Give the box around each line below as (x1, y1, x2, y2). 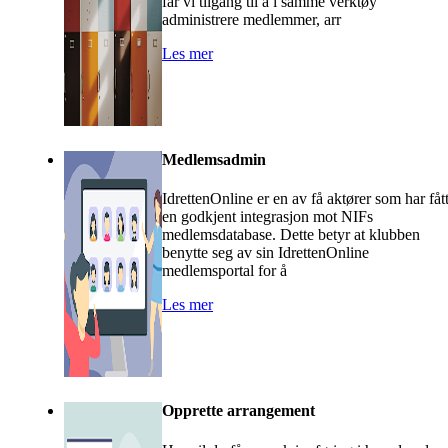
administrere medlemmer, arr (162, 11, 341, 29)
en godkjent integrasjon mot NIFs (162, 208, 373, 226)
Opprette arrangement (162, 402, 315, 420)
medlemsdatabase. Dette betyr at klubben (162, 226, 420, 244)
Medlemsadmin (162, 151, 266, 169)
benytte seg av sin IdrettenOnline (162, 244, 369, 262)
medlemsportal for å (162, 262, 287, 280)
